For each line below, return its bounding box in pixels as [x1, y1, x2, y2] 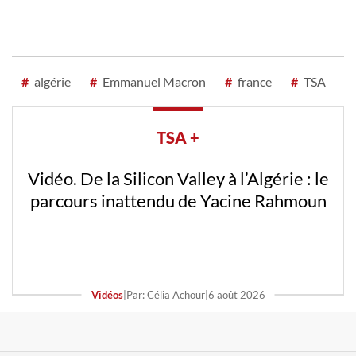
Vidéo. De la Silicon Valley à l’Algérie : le [27, 167, 329, 189]
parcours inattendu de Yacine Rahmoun [29, 189, 327, 211]
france [235, 73, 272, 89]
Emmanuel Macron [100, 73, 206, 89]
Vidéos [91, 288, 123, 301]
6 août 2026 [207, 288, 265, 301]
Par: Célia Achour [126, 288, 205, 301]
